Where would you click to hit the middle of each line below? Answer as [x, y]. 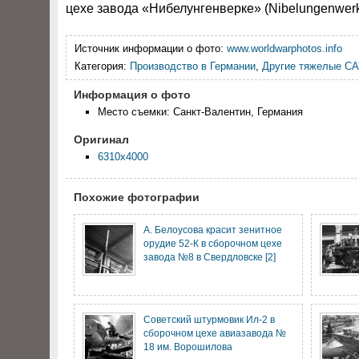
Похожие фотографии [137, 197]
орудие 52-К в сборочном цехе [213, 243]
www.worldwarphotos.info [284, 48]
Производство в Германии [193, 66]
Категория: [102, 66]
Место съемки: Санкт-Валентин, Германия [200, 112]
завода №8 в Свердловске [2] [210, 257]
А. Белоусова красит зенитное [213, 230]
